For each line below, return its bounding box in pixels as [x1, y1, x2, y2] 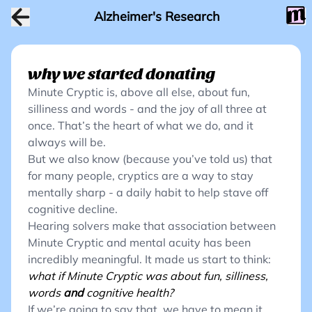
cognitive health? [84, 286, 173, 299]
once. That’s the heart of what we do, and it [28, 118, 253, 132]
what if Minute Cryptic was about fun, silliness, [28, 269, 268, 283]
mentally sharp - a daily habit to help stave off [28, 185, 268, 199]
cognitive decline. [28, 202, 118, 216]
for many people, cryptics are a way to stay [28, 169, 253, 182]
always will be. [28, 135, 106, 149]
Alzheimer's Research [93, 8, 220, 24]
